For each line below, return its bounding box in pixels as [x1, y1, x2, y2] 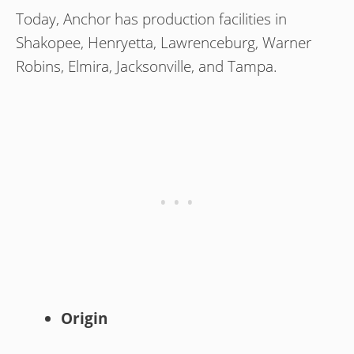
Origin [61, 307, 107, 329]
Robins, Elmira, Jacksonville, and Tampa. [16, 56, 277, 77]
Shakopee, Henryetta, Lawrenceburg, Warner [16, 32, 311, 54]
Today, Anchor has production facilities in [16, 9, 287, 30]
